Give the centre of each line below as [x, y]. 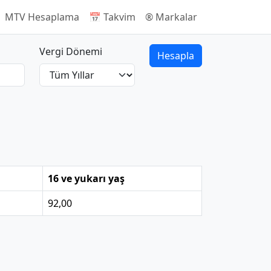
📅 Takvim [112, 17]
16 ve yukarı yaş [86, 178]
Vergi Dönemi [71, 51]
